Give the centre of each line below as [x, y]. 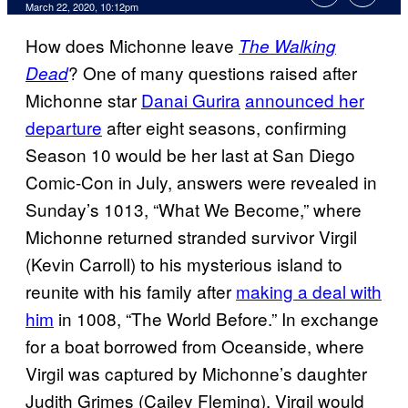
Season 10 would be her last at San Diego [190, 155]
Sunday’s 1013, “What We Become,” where [194, 209]
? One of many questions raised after [213, 73]
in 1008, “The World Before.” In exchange [216, 319]
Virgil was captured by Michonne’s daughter [196, 373]
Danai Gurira [191, 100]
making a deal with [309, 291]
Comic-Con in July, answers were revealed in [201, 182]
